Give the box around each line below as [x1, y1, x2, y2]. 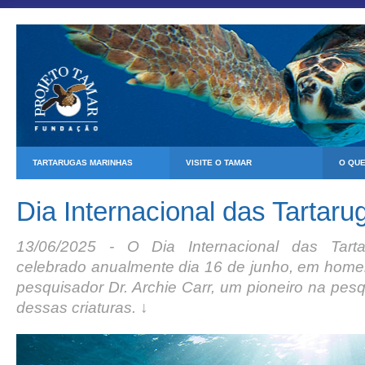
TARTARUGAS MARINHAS [33, 158, 133, 167]
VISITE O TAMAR [186, 158, 252, 167]
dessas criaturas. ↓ [16, 299, 148, 316]
